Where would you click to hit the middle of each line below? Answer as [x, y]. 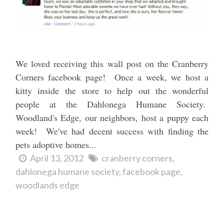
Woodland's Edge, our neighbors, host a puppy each [112, 118]
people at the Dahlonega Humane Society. [112, 104]
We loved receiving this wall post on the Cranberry [112, 64]
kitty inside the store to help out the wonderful [112, 91]
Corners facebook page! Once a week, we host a [112, 77]
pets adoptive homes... [56, 145]
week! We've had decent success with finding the [112, 131]
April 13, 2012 [57, 158]
